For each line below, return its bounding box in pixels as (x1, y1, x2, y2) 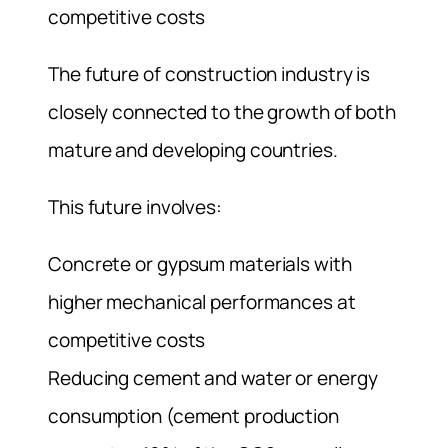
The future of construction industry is (48, 61, 371, 88)
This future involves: (48, 194, 222, 221)
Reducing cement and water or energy (48, 365, 378, 392)
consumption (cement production (48, 403, 339, 430)
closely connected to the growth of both (48, 99, 397, 126)
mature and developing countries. (48, 137, 338, 164)
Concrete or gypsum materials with (48, 251, 352, 278)
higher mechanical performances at (48, 289, 356, 316)
